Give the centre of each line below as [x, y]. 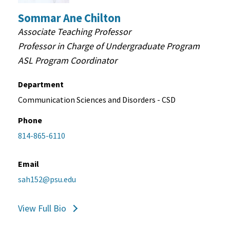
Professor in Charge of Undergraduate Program [109, 46]
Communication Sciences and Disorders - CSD [97, 100]
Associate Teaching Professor [74, 32]
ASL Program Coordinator [68, 61]
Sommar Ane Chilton [69, 18]
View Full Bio [42, 208]
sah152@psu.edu [47, 179]
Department [41, 84]
